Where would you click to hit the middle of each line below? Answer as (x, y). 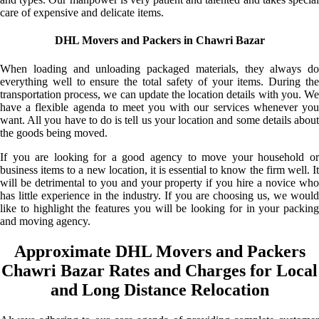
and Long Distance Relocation (159, 289)
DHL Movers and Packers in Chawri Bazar (159, 41)
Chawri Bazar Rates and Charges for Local (159, 270)
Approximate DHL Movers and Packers (159, 251)
